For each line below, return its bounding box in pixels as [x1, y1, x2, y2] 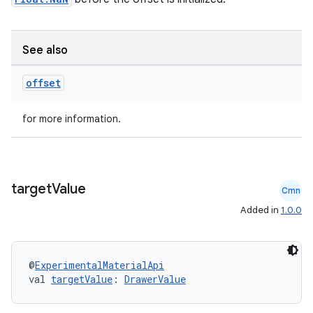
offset [26, 76, 61, 89]
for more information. [22, 112, 121, 125]
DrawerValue [124, 272, 186, 286]
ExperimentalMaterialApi [35, 259, 164, 272]
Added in [240, 204, 281, 216]
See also [22, 43, 68, 57]
